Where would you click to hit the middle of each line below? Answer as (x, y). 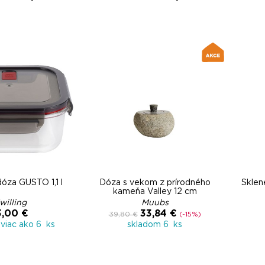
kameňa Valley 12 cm (155, 192)
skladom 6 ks (155, 225)
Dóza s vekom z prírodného (155, 183)
